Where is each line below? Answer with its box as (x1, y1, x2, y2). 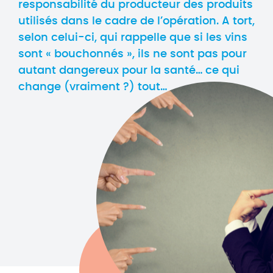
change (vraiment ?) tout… (18, 82, 167, 93)
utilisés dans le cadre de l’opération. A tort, (18, 16, 255, 27)
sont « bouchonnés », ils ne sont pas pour (18, 49, 247, 60)
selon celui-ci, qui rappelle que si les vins (18, 32, 247, 43)
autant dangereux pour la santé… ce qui (18, 65, 239, 76)
